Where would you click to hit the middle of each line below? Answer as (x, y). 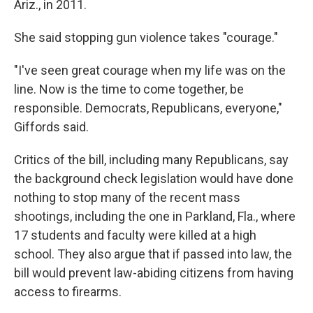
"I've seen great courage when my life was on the (150, 70)
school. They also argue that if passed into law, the (153, 254)
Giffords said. (51, 126)
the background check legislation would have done (154, 178)
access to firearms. (68, 291)
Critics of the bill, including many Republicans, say (151, 159)
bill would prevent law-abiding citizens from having (154, 272)
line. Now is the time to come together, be (129, 89)
